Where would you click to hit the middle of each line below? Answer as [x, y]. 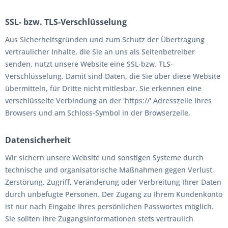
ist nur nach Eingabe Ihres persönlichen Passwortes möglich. [109, 206]
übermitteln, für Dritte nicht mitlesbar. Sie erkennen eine [103, 88]
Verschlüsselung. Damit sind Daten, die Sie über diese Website [113, 76]
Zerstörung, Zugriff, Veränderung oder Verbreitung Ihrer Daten [113, 182]
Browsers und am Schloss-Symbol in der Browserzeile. [98, 113]
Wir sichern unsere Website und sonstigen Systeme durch [104, 158]
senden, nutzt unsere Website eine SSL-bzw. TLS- [89, 64]
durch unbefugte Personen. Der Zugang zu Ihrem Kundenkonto [114, 194]
